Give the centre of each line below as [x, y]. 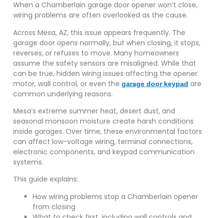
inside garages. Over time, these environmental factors [107, 132]
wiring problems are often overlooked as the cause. [100, 15]
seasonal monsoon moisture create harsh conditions [103, 121]
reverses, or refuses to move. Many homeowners [96, 53]
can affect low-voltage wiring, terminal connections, [103, 142]
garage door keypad [155, 83]
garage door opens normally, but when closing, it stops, [107, 43]
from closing [54, 207]
